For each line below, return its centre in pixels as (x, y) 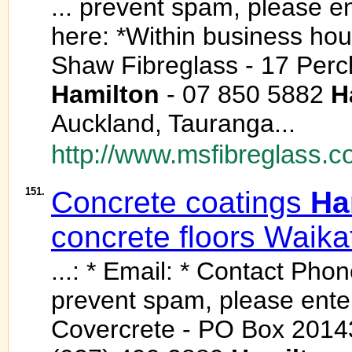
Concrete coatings (181, 202)
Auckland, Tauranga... (173, 123)
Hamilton (105, 94)
